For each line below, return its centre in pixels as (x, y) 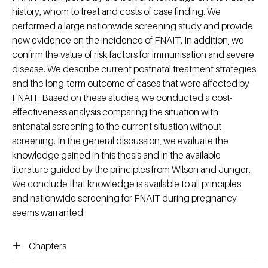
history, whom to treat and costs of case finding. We (116, 11)
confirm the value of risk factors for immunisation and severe (133, 54)
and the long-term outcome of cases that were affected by (131, 83)
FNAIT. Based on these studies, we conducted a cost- (122, 97)
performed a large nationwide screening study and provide (133, 25)
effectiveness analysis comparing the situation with (115, 112)
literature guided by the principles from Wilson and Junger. (131, 169)
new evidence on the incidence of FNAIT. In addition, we (128, 40)
